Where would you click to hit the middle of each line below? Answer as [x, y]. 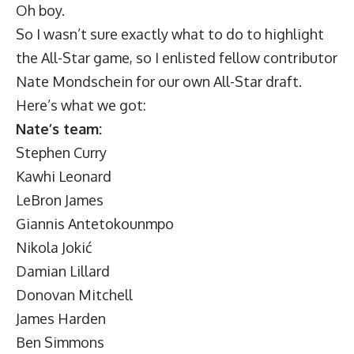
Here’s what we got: [81, 105]
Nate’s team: [59, 129]
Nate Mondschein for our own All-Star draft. [159, 81]
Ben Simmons [60, 342]
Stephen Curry [61, 153]
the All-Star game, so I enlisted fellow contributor [177, 58]
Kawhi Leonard [64, 176]
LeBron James [60, 200]
